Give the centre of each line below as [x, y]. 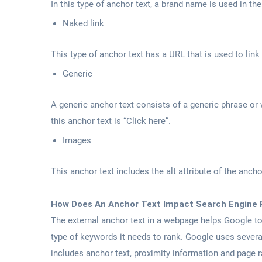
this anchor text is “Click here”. [111, 121]
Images [77, 140]
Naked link [83, 23]
